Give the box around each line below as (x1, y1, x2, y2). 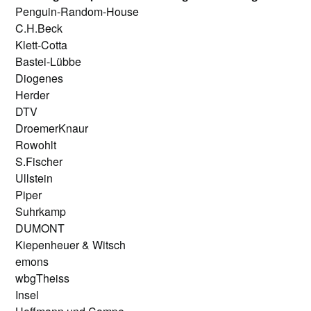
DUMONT (15, 219, 65, 236)
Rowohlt (15, 136, 57, 153)
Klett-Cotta (15, 36, 68, 53)
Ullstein (15, 169, 53, 186)
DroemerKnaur (15, 119, 89, 136)
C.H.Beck (15, 19, 63, 36)
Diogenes (15, 69, 64, 86)
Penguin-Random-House (15, 3, 140, 19)
